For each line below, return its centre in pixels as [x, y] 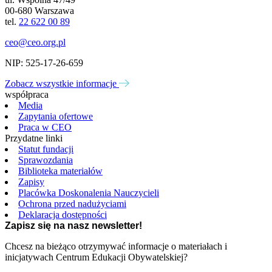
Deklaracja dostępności [63, 215]
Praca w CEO [45, 127]
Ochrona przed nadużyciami [72, 204]
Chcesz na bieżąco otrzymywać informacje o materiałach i [116, 246]
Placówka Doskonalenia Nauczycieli [89, 193]
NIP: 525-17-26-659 [44, 63]
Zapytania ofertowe [56, 117]
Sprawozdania [46, 160]
